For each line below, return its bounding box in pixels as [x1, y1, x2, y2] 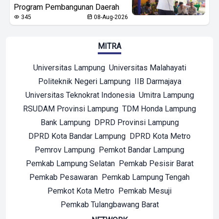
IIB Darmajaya [134, 76, 181, 86]
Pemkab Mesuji [118, 186, 172, 196]
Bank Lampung [40, 117, 90, 127]
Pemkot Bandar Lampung [99, 145, 184, 154]
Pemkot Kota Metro [47, 186, 114, 196]
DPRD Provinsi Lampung [94, 117, 179, 127]
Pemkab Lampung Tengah [102, 172, 190, 182]
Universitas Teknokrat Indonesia [25, 90, 135, 100]
